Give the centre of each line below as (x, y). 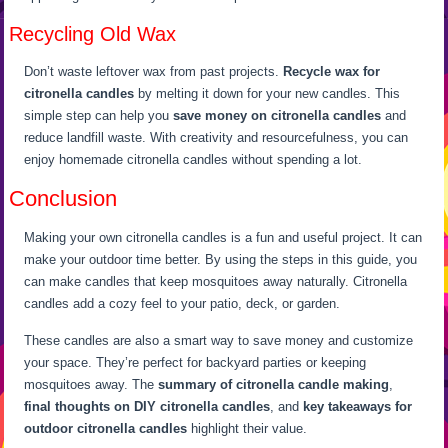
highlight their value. (247, 428)
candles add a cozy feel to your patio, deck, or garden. (182, 303)
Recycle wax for (332, 71)
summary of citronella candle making (274, 384)
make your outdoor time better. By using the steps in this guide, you (221, 259)
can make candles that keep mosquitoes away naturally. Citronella (216, 281)
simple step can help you (99, 115)
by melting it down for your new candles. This (267, 93)
